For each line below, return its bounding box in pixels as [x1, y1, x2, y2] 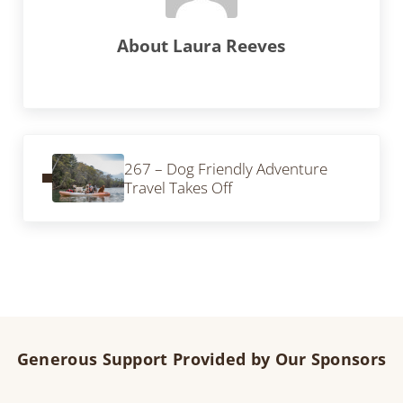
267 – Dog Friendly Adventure [123, 158, 327, 180]
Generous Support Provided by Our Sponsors [16, 347, 387, 370]
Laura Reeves [173, 34, 286, 58]
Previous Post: [21, 134, 119, 156]
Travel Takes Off [123, 177, 232, 199]
